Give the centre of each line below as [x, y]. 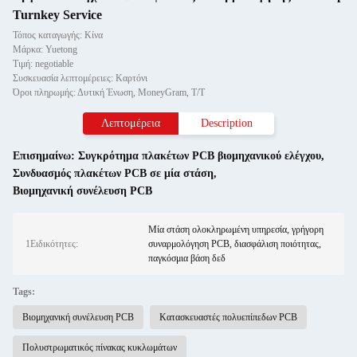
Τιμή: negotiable [43, 64]
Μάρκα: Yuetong [45, 49]
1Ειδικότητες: [52, 244]
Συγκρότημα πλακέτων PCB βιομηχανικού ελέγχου [200, 156]
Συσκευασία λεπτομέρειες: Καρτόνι [80, 78]
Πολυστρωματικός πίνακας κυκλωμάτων [100, 347]
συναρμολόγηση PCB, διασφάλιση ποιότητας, [234, 244]
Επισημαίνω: [45, 156]
